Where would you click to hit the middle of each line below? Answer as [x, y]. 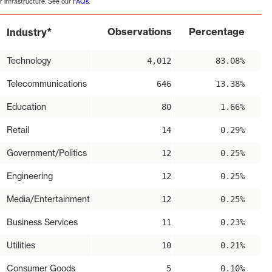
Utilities [21, 245]
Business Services [42, 222]
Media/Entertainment [48, 199]
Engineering [30, 176]
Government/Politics [47, 153]
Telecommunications [47, 84]
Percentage [217, 32]
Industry [27, 32]
